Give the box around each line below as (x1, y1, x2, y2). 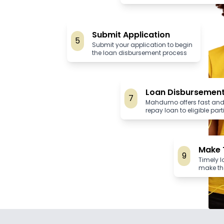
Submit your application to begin (92, 40, 193, 49)
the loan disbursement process (92, 48, 187, 57)
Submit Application (92, 29, 170, 40)
